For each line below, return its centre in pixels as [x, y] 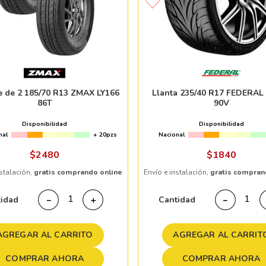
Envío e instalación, [177, 172]
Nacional [171, 135]
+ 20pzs [105, 135]
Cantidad [177, 199]
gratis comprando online [78, 172]
